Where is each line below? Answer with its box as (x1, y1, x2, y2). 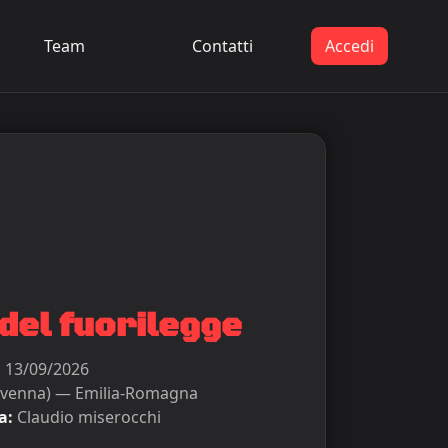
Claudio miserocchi (13, 406, 162, 428)
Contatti (191, 35, 253, 57)
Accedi (325, 35, 374, 57)
